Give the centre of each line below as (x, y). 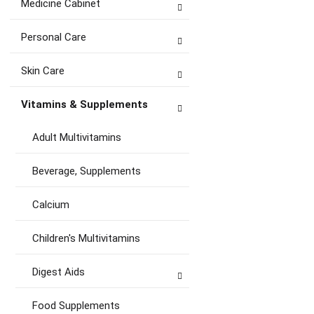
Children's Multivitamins (86, 238)
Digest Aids (59, 272)
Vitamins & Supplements (84, 104)
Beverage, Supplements (87, 171)
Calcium (51, 205)
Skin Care (43, 71)
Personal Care (54, 37)
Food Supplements (76, 306)
